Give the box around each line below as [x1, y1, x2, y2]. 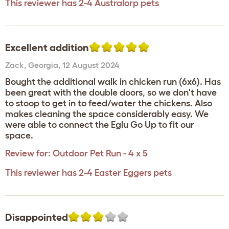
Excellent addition [5, 42, 89, 53]
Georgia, [28, 60, 62, 70]
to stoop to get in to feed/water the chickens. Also [5, 98, 212, 108]
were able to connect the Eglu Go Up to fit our [5, 120, 194, 130]
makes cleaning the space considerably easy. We [5, 109, 209, 119]
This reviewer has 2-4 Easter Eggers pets [5, 168, 172, 178]
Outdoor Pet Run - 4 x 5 [53, 148, 148, 158]
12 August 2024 [62, 60, 119, 70]
